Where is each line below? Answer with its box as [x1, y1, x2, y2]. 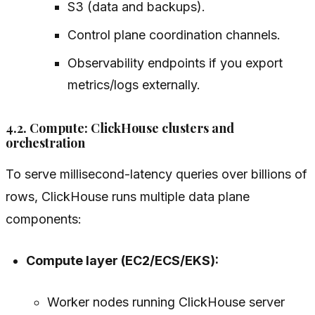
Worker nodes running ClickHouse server [46, 295, 285, 310]
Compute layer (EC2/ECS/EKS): [26, 253, 219, 269]
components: [6, 212, 82, 227]
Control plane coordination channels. [67, 27, 281, 43]
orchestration [6, 134, 85, 152]
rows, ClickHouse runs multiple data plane [6, 189, 250, 205]
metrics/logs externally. [67, 77, 200, 93]
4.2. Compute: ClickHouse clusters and [6, 120, 234, 137]
